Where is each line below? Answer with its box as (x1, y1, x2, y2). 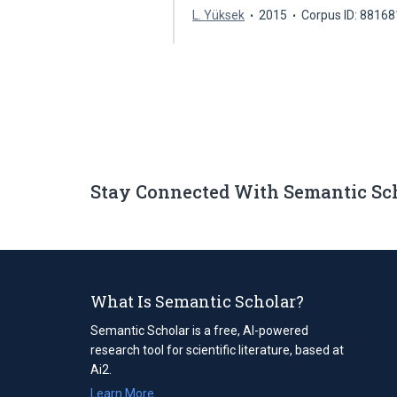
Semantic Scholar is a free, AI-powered (90, 323, 308, 338)
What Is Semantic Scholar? (90, 290, 304, 312)
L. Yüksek (192, 8, 245, 22)
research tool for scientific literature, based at (90, 342, 344, 357)
